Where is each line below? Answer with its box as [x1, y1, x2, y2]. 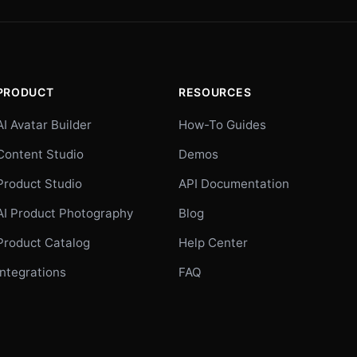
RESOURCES [178, 84, 252, 99]
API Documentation [178, 175, 289, 191]
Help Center [178, 234, 248, 250]
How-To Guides [178, 116, 266, 132]
